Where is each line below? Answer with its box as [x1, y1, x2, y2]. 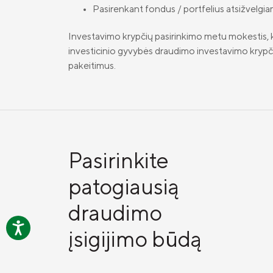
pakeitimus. [68, 60, 116, 71]
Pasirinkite [68, 147, 169, 173]
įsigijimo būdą [68, 225, 202, 252]
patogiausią [68, 173, 179, 199]
